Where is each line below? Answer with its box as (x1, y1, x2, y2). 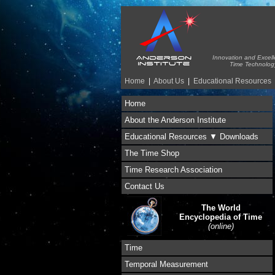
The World (201, 203, 241, 212)
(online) (207, 222, 234, 231)
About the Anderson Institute (125, 115, 226, 125)
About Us (153, 77, 184, 85)
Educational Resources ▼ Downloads (125, 132, 258, 141)
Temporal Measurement (125, 260, 208, 269)
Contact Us (125, 182, 165, 191)
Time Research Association (125, 165, 222, 174)
